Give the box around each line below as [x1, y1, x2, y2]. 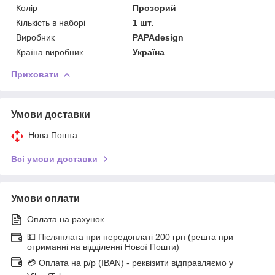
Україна [133, 47, 165, 57]
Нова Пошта [28, 130, 77, 140]
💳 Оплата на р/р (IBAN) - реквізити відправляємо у [27, 257, 233, 268]
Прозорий [133, 2, 177, 13]
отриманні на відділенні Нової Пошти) [27, 241, 179, 252]
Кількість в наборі [16, 17, 85, 28]
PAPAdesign [133, 32, 184, 42]
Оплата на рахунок [27, 214, 104, 224]
